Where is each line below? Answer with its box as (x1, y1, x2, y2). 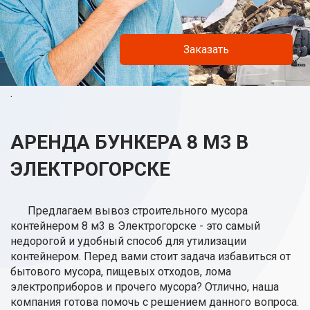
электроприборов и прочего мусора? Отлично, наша (10, 280, 279, 293)
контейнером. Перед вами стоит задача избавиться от (10, 250, 291, 263)
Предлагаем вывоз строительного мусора (28, 204, 248, 217)
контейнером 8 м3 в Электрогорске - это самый (10, 219, 260, 232)
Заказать (183, 42, 229, 56)
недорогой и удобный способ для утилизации (10, 235, 246, 248)
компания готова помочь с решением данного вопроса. (10, 295, 299, 309)
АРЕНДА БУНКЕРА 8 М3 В (10, 131, 248, 154)
